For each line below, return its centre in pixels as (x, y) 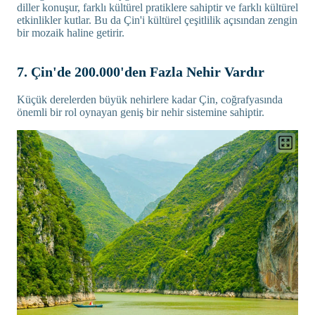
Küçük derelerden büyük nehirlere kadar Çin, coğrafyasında (150, 100)
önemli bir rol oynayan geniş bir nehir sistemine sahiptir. (141, 112)
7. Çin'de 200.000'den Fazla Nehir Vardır (141, 72)
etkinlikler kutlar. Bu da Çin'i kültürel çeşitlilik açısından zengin (157, 20)
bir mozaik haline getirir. (71, 33)
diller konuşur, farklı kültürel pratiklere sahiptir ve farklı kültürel (157, 8)
